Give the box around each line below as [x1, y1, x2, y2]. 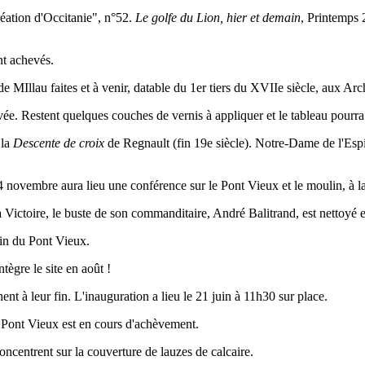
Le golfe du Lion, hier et [135, 11, 262, 25]
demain [262, 11, 301, 25]
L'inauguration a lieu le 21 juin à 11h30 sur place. [74, 289, 328, 304]
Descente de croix [13, 136, 104, 151]
